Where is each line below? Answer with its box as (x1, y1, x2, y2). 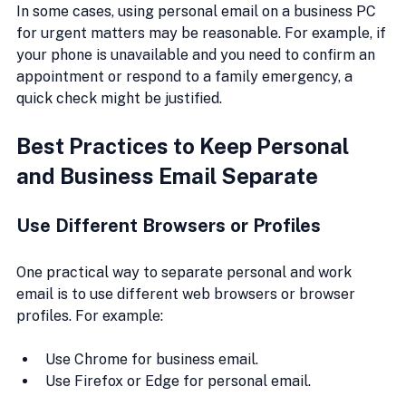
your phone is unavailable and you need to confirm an (16, 45, 379, 63)
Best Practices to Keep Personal (16, 132, 353, 159)
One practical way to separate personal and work (16, 263, 355, 281)
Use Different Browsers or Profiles (16, 214, 321, 237)
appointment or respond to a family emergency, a (16, 67, 356, 85)
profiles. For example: (16, 306, 163, 324)
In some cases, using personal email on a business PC (16, 2, 380, 20)
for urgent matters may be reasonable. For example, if (16, 24, 390, 42)
